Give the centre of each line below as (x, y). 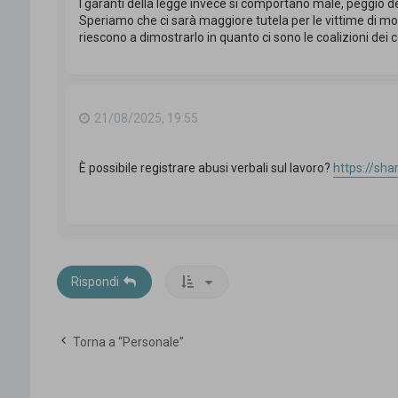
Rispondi (95, 281)
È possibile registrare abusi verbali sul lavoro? (206, 167)
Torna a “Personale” (128, 342)
